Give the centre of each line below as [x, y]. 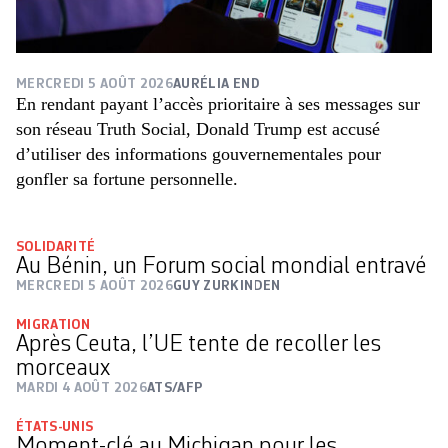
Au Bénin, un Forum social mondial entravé [221, 266]
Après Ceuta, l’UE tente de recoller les [198, 344]
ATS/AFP [175, 387]
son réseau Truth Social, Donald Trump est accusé [198, 128]
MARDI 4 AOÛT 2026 [81, 387]
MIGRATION [53, 324]
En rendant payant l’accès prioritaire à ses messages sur [218, 103]
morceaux [63, 368]
